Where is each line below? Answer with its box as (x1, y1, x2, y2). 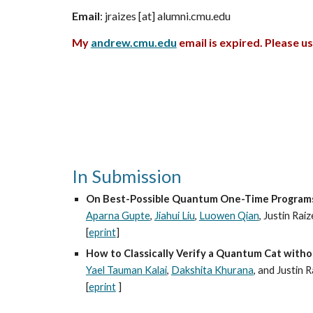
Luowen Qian (198, 210, 259, 221)
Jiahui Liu (154, 210, 195, 221)
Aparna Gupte (85, 210, 150, 221)
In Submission (71, 166, 182, 187)
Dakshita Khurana (170, 264, 254, 276)
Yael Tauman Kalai (85, 264, 167, 276)
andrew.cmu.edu (90, 36, 177, 49)
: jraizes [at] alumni (99, 9, 189, 22)
